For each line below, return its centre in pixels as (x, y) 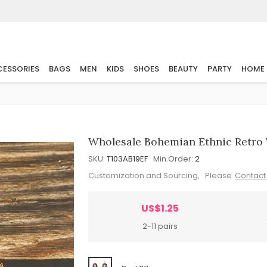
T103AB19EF (128, 159)
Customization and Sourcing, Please (160, 175)
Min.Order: (173, 159)
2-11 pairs (160, 226)
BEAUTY (183, 69)
